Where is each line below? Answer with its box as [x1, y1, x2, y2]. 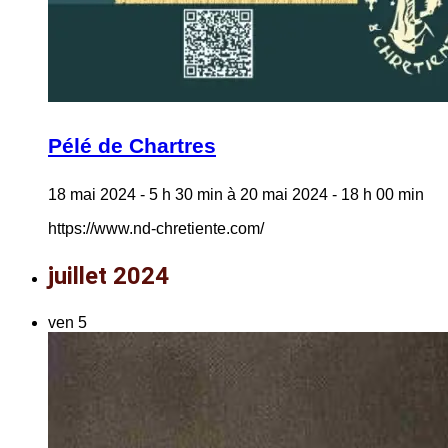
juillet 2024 [48, 261, 169, 290]
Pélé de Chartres [48, 133, 216, 157]
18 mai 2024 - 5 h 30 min [48, 185, 223, 203]
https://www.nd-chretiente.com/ [48, 219, 264, 237]
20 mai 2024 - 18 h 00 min [240, 185, 424, 203]
